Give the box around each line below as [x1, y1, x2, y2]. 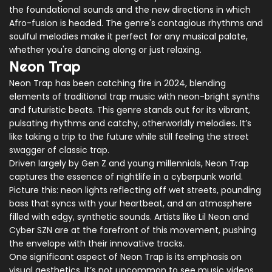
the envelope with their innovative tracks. [9, 237, 185, 250]
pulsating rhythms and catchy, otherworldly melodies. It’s [9, 117, 251, 130]
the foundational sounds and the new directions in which [9, 4, 251, 16]
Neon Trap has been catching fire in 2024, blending [9, 77, 226, 90]
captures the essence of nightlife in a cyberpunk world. [9, 171, 243, 183]
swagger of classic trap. [9, 144, 109, 157]
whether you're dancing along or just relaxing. [9, 44, 202, 56]
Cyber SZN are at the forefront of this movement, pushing [9, 224, 256, 237]
